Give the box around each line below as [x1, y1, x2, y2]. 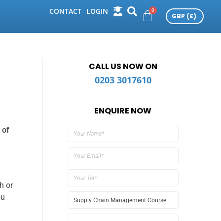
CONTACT [49, 6, 81, 16]
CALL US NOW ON [88, 61, 157, 72]
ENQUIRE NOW [94, 105, 152, 116]
